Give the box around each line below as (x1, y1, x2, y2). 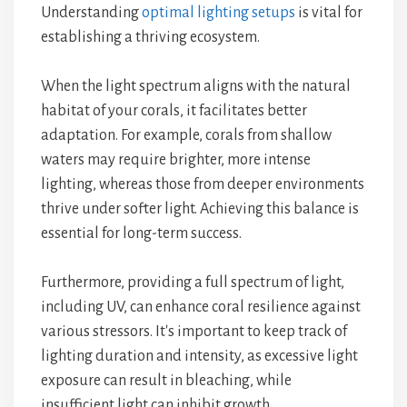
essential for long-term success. (41, 225, 242, 242)
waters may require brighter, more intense (41, 152, 311, 168)
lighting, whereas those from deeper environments (41, 176, 364, 193)
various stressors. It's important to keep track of (41, 323, 347, 340)
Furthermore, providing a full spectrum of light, (41, 274, 344, 291)
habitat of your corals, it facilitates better (41, 103, 307, 119)
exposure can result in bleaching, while (41, 372, 292, 389)
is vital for (295, 5, 362, 21)
